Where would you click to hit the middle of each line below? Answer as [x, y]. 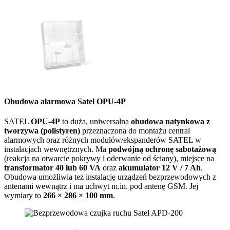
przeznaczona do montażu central [135, 131]
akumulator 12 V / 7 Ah [160, 168]
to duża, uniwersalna [95, 122]
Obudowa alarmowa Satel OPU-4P [65, 101]
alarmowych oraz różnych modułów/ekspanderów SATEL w [103, 140]
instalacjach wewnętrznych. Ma [56, 149]
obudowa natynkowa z [170, 122]
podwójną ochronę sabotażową [162, 149]
